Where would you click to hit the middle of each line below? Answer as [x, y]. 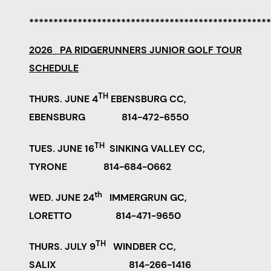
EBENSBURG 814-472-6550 [109, 117]
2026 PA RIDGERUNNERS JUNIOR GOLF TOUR [135, 50]
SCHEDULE [54, 68]
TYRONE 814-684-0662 [100, 166]
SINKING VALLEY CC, [155, 148]
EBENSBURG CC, [147, 99]
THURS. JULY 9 [62, 247]
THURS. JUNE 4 [64, 99]
